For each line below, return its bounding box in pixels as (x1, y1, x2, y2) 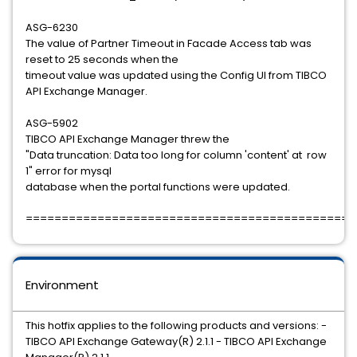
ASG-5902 (25, 116, 78, 131)
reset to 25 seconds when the (25, 52, 178, 67)
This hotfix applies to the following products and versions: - (25, 318, 327, 333)
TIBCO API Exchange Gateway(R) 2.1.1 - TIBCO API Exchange (25, 334, 327, 349)
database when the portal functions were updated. (25, 179, 290, 194)
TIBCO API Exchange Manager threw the (25, 131, 229, 147)
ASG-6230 (25, 20, 78, 35)
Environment (25, 277, 99, 293)
